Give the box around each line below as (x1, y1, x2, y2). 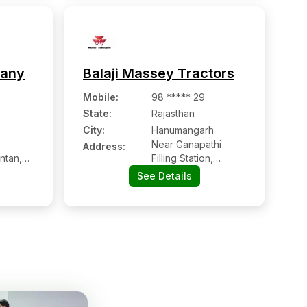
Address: (83, 140, 125, 152)
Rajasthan (151, 108, 195, 119)
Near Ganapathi (151, 138, 221, 150)
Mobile (83, 91, 116, 103)
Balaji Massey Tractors (83, 65, 234, 82)
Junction (151, 193, 190, 205)
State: (83, 108, 112, 119)
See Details (136, 170, 192, 182)
